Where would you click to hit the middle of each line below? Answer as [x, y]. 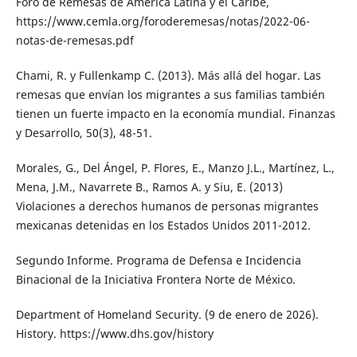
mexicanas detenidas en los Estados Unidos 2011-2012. [163, 226]
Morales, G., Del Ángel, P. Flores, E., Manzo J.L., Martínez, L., [175, 168]
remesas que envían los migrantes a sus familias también [170, 95]
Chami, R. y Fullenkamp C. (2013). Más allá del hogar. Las [168, 76]
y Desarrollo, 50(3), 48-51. [84, 133]
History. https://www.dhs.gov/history [114, 334]
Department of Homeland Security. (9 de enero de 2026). [167, 315]
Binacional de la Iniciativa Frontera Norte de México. [155, 280]
